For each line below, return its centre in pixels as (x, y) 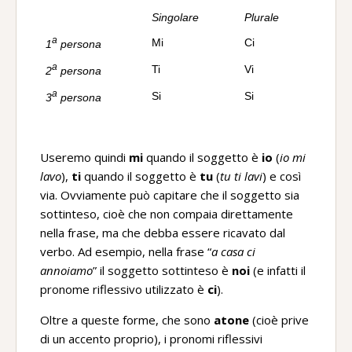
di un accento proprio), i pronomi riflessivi (151, 339)
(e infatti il (278, 270)
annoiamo (66, 270)
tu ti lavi (241, 176)
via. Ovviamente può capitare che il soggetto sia (170, 195)
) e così (282, 176)
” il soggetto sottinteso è (162, 270)
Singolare (175, 17)
